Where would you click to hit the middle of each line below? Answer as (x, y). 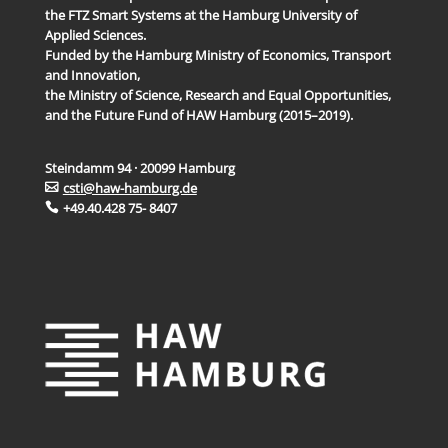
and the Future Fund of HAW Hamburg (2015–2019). (198, 114)
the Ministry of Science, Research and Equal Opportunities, (217, 94)
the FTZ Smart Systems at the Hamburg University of (200, 14)
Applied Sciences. (95, 34)
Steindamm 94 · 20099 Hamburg (139, 167)
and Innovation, (92, 74)
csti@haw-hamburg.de (129, 187)
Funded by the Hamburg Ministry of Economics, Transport (217, 54)
